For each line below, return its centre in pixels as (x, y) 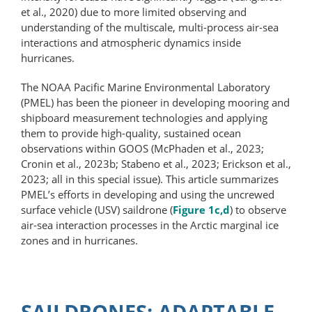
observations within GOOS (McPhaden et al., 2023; (142, 148)
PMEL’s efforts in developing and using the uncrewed (148, 194)
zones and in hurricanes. (79, 240)
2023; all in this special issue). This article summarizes (150, 179)
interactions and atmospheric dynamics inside (131, 42)
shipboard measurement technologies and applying (144, 117)
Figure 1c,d (201, 209)
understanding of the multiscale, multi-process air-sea (150, 27)
